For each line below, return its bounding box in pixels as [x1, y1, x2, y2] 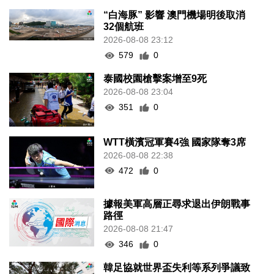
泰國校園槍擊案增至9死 [103, 73, 207, 84]
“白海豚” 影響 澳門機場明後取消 [103, 10, 246, 21]
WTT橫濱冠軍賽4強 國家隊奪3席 [103, 136, 246, 147]
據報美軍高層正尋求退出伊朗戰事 [103, 199, 251, 210]
